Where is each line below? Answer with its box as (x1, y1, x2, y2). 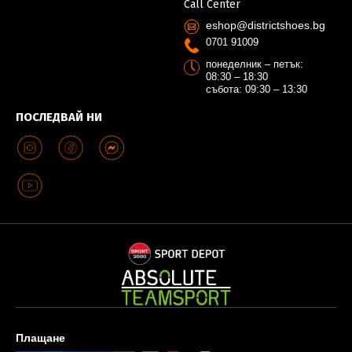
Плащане (16, 332, 65, 345)
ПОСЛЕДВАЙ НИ (16, 110, 102, 125)
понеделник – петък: (206, 58, 303, 71)
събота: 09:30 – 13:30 (206, 83, 307, 96)
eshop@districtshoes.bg (206, 19, 325, 32)
